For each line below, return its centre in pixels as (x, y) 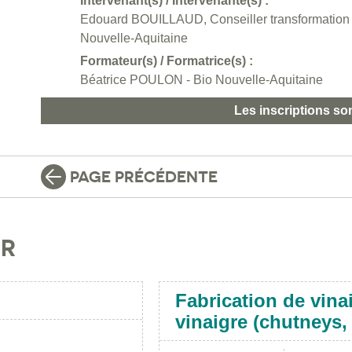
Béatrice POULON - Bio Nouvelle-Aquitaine (202, 80)
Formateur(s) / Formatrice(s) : (167, 61)
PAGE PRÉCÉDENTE (144, 177)
